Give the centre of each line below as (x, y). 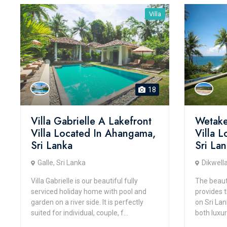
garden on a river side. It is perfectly (87, 202)
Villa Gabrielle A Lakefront (91, 121)
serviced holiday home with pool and (89, 192)
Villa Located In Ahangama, (93, 134)
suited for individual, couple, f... (80, 213)
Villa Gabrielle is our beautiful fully (84, 181)
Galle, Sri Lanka (62, 163)
